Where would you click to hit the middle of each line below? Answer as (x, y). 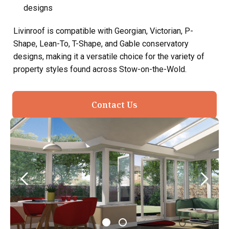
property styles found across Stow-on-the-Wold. (100, 69)
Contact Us (114, 105)
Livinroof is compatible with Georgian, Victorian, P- (103, 31)
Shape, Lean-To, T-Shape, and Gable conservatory (101, 44)
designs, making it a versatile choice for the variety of (109, 56)
